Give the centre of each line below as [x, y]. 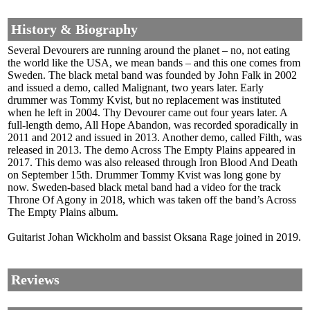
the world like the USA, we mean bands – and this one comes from [154, 63]
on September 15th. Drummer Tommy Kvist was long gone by [144, 175]
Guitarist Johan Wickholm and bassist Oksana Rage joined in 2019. [154, 237]
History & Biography [74, 29]
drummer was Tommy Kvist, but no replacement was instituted [144, 100]
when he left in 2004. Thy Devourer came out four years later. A [147, 113]
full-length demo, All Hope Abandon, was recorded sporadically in [153, 125]
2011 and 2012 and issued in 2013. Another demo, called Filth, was [155, 138]
